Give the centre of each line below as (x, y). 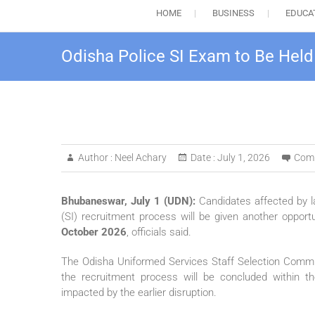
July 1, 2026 (243, 158)
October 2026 (94, 232)
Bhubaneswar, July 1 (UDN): (129, 201)
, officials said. (159, 232)
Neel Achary (140, 158)
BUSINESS (233, 13)
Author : (95, 158)
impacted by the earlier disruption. (139, 293)
